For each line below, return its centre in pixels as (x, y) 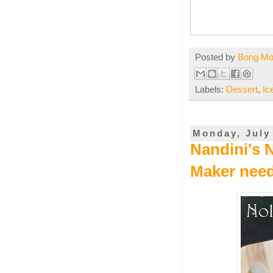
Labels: (211, 90)
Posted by (216, 58)
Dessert (242, 90)
